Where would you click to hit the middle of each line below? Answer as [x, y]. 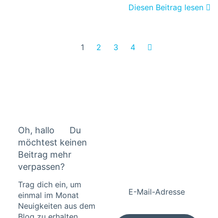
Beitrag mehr [45, 155]
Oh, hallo [38, 130]
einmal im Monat [49, 195]
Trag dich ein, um [50, 184]
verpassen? [42, 167]
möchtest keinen [53, 143]
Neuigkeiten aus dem [57, 206]
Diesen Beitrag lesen [167, 7]
